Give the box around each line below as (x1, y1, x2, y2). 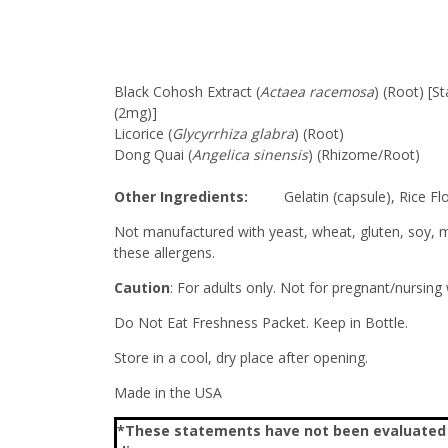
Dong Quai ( (114, 145, 192, 164)
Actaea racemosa (260, 82, 374, 101)
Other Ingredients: (114, 187, 252, 206)
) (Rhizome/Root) (308, 145, 428, 164)
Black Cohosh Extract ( (114, 82, 260, 101)
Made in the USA (114, 383, 222, 402)
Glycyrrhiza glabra (172, 124, 294, 143)
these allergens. (114, 243, 215, 262)
